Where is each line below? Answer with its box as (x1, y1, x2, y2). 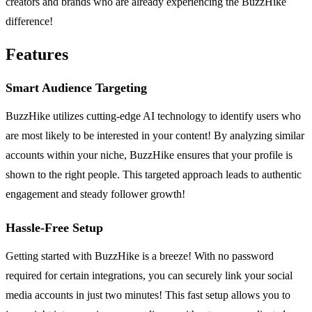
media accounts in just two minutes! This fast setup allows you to (6, 289, 290, 302)
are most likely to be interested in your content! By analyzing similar (6, 130, 304, 142)
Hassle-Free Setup (6, 221, 103, 235)
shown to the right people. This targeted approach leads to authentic (6, 169, 302, 181)
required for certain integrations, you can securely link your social (6, 270, 292, 282)
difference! (6, 15, 53, 28)
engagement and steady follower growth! (6, 188, 185, 201)
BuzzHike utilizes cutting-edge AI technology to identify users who (6, 110, 301, 123)
